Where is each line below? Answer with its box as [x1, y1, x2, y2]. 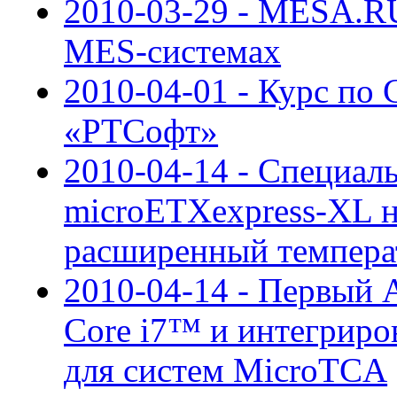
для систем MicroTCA [64, 351, 388, 390]
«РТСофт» [64, 112, 219, 151]
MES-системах [64, 32, 282, 71]
